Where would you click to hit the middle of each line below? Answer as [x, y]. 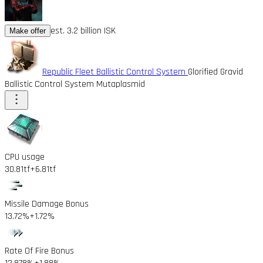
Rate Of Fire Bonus [39, 251]
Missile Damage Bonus [47, 204]
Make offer [28, 31]
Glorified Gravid [215, 72]
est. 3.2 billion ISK [83, 31]
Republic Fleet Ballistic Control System [115, 72]
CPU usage [25, 157]
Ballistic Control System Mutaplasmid [75, 84]
